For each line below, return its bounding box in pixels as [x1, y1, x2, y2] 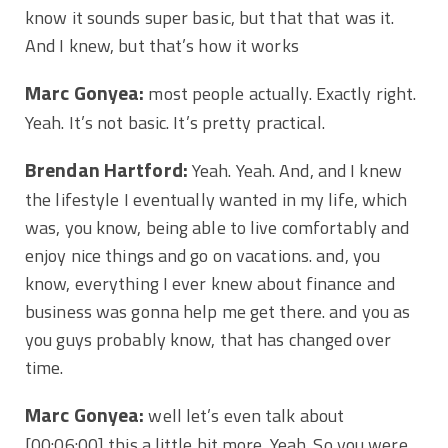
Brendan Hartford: [25, 154, 188, 185]
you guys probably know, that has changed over [25, 325, 391, 353]
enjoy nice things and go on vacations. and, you [25, 241, 381, 269]
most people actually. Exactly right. [144, 79, 417, 107]
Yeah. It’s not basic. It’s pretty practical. [25, 108, 325, 136]
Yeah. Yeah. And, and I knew [187, 156, 402, 184]
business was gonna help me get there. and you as [25, 297, 411, 325]
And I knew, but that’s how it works [25, 31, 303, 59]
